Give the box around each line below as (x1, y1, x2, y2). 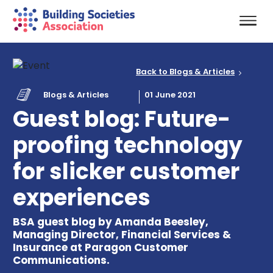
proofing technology (12, 129, 243, 161)
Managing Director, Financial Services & (12, 227, 231, 242)
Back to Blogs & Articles (136, 66, 235, 78)
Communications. (12, 252, 110, 268)
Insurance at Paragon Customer (12, 239, 188, 255)
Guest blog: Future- (12, 103, 230, 135)
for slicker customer (12, 155, 239, 187)
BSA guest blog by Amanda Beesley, (12, 214, 208, 229)
